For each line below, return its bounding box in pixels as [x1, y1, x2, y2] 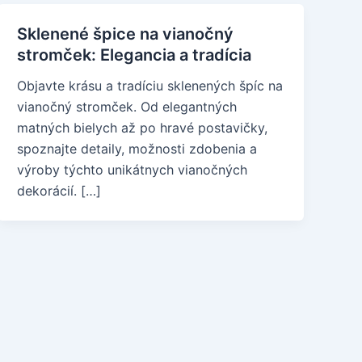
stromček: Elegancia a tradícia [17, 45, 252, 65]
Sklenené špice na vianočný [17, 24, 234, 44]
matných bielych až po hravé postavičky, [17, 120, 268, 136]
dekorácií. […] [17, 183, 102, 199]
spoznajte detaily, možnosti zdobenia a [17, 141, 258, 157]
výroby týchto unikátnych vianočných [17, 162, 248, 178]
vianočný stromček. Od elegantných [17, 99, 238, 115]
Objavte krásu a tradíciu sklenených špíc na [17, 78, 284, 94]
